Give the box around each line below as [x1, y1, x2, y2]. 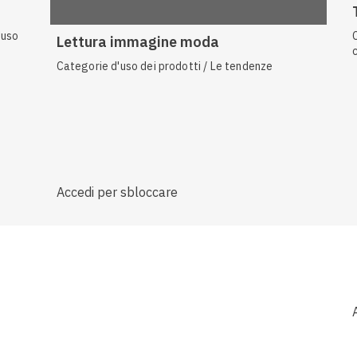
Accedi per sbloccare [56, 184, 178, 201]
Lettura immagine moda [56, 33, 219, 52]
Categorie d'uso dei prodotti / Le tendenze [56, 59, 273, 74]
